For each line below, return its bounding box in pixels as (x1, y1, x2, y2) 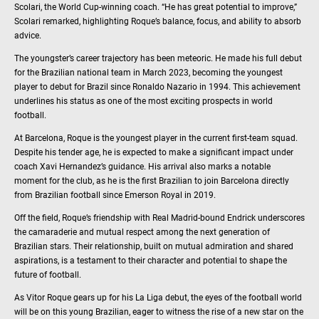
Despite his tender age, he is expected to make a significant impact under (14, 147, 293, 157)
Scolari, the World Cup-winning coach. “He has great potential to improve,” (14, 1, 297, 12)
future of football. (14, 269, 81, 280)
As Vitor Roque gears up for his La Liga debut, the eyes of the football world (14, 292, 302, 303)
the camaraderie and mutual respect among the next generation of (14, 226, 270, 237)
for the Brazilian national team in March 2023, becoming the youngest (14, 67, 283, 78)
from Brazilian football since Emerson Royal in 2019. (14, 189, 216, 200)
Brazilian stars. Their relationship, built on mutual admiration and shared (14, 241, 293, 251)
